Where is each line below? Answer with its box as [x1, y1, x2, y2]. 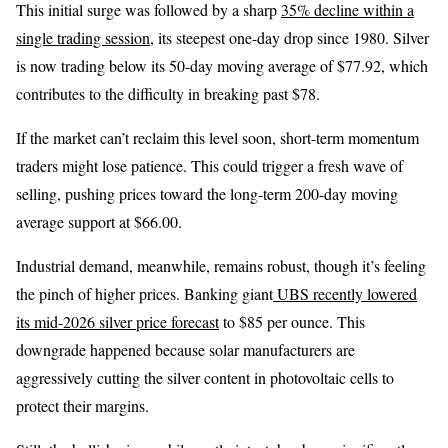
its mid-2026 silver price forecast [16, 310, 219, 332]
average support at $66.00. [16, 210, 182, 232]
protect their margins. [16, 394, 149, 416]
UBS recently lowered [273, 282, 417, 304]
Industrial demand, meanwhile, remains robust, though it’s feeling [16, 254, 426, 276]
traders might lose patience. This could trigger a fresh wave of [16, 154, 403, 176]
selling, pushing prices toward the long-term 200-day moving [16, 182, 398, 204]
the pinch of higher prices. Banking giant [16, 282, 273, 304]
